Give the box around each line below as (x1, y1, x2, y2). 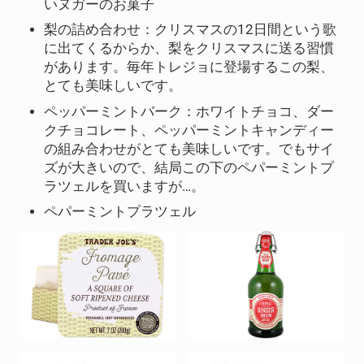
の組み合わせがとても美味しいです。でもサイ (44, 141, 335, 157)
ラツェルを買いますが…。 (44, 178, 206, 194)
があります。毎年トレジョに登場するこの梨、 (44, 59, 335, 76)
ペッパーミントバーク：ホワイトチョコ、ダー (44, 103, 335, 119)
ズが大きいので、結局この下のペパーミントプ (44, 159, 335, 175)
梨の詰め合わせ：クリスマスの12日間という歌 (44, 22, 337, 38)
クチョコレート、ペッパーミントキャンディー (44, 122, 335, 138)
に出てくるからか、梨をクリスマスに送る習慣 (44, 41, 335, 57)
